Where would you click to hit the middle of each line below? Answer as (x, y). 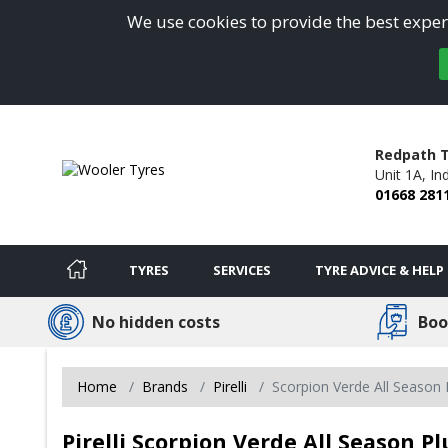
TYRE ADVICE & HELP (379, 269)
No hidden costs (156, 321)
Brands (165, 386)
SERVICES (242, 269)
